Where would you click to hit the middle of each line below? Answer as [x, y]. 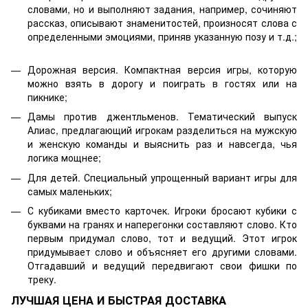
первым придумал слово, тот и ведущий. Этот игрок [162, 238]
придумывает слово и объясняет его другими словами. [162, 252]
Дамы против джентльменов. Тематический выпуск [162, 117]
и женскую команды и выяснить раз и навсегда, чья [162, 144]
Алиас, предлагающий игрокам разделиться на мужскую [162, 130]
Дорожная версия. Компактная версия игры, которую [162, 70]
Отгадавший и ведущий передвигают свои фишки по [162, 266]
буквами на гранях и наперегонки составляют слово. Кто [162, 224]
